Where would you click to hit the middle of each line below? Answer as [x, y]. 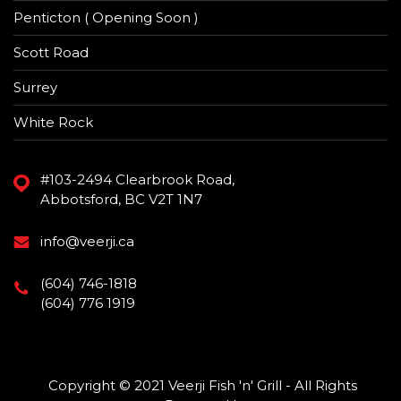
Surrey [35, 87]
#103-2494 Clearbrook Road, [137, 179]
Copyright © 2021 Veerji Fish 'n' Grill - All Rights [200, 385]
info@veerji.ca [87, 241]
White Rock [53, 122]
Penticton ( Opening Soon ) [106, 17]
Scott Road [51, 52]
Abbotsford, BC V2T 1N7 [121, 199]
